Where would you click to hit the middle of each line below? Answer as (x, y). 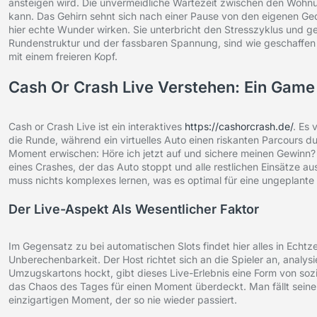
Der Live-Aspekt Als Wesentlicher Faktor (134, 209)
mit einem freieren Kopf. (63, 57)
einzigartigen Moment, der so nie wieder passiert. (123, 300)
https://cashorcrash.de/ (239, 127)
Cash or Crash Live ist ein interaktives (97, 127)
